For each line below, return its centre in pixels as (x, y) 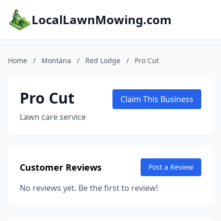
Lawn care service (53, 117)
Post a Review (171, 167)
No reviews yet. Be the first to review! (89, 188)
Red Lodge (103, 60)
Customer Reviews (61, 167)
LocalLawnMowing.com (102, 19)
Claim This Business (157, 99)
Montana (56, 60)
